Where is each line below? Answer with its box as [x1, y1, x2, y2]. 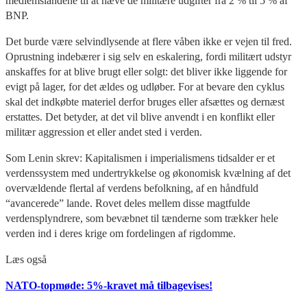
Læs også [5, 253, 47, 265]
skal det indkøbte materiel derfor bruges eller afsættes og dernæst [5, 95, 284, 108]
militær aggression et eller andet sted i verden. [5, 125, 202, 138]
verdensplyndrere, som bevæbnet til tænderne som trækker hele [5, 212, 278, 224]
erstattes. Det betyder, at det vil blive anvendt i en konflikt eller [5, 110, 275, 123]
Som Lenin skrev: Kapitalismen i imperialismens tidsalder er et [5, 151, 275, 164]
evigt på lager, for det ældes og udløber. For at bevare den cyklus [5, 80, 284, 93]
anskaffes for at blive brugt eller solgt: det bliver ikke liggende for [5, 65, 287, 77]
